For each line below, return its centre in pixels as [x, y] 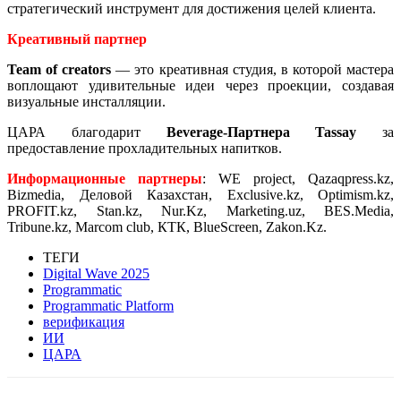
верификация [84, 321]
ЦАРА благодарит [87, 132]
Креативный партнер [77, 38]
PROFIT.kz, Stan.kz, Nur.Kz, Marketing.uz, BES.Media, [200, 210]
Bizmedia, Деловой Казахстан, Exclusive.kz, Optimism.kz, [200, 194]
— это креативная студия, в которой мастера [253, 69]
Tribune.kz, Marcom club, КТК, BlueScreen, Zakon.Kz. [167, 226]
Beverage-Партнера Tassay [261, 132]
